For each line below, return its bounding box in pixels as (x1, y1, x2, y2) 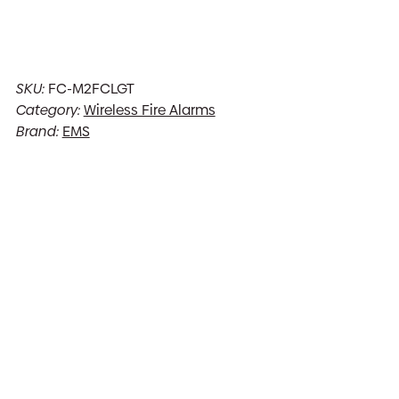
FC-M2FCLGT (47, 78, 134, 99)
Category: (14, 100, 84, 120)
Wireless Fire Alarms (83, 100, 216, 120)
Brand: (14, 121, 62, 142)
